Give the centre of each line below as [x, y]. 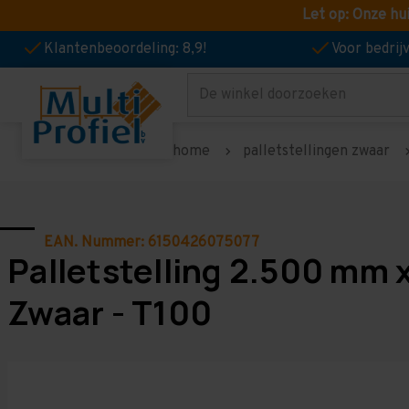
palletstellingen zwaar [316, 152]
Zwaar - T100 [110, 313]
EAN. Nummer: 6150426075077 [152, 243]
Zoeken [212, 100]
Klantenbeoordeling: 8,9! [125, 49]
